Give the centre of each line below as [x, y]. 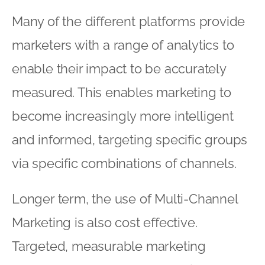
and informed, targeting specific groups [130, 139]
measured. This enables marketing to [122, 92]
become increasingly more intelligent [123, 116]
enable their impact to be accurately [119, 68]
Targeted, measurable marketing [109, 246]
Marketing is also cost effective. [105, 222]
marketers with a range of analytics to [123, 45]
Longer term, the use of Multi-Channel [125, 198]
